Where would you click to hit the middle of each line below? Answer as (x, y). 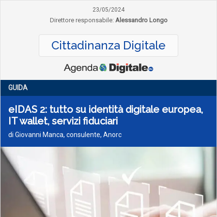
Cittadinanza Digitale (108, 45)
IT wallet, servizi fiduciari (63, 121)
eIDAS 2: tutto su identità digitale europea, (106, 109)
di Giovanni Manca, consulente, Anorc (65, 135)
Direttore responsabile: (82, 20)
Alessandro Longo (141, 20)
